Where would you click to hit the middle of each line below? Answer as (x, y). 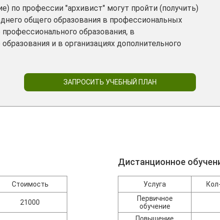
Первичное (155, 198)
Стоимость (30, 184)
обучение (155, 206)
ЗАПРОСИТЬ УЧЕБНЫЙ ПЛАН (110, 82)
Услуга (155, 184)
